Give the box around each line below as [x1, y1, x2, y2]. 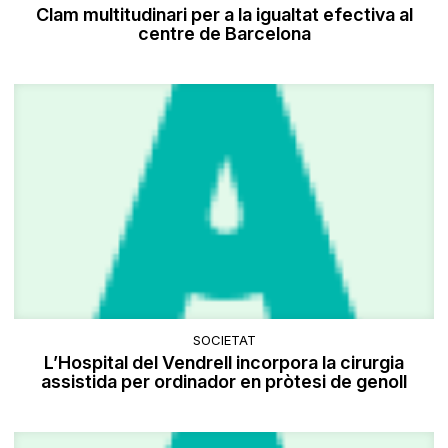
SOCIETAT [192, 331, 256, 348]
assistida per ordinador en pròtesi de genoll [41, 370, 407, 392]
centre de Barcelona [137, 23, 311, 45]
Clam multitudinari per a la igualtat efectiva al [35, 4, 413, 26]
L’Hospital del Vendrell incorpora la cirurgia [44, 351, 404, 373]
